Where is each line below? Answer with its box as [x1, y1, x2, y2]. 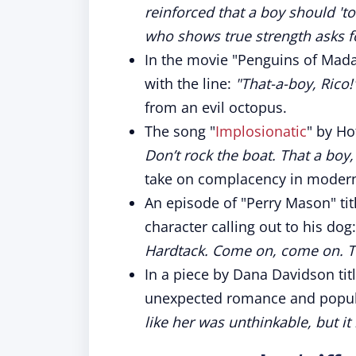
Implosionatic [215, 122, 307, 141]
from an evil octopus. [145, 98, 287, 117]
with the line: [145, 74, 235, 93]
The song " [145, 122, 215, 141]
